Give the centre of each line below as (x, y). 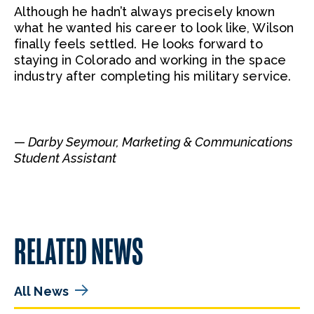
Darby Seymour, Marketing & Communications (159, 142)
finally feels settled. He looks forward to (138, 44)
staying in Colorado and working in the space (150, 60)
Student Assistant (65, 158)
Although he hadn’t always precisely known (145, 12)
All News (41, 291)
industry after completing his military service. (153, 76)
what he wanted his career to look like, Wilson (154, 28)
